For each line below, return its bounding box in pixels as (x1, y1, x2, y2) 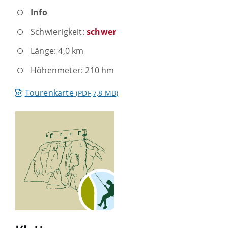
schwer (87, 26, 117, 38)
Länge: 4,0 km (31, 45, 84, 57)
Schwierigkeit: (31, 26, 87, 38)
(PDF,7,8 (73, 88, 105, 98)
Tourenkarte (24, 87, 74, 99)
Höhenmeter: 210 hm (31, 65, 115, 76)
